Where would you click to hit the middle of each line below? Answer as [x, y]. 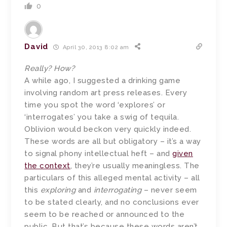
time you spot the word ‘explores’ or [95, 105]
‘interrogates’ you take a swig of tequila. [102, 117]
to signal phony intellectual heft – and [99, 154]
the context [47, 166]
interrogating [118, 190]
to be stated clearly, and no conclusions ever [112, 202]
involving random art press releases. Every [106, 93]
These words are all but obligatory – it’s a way [113, 142]
